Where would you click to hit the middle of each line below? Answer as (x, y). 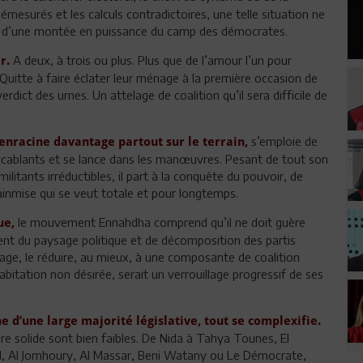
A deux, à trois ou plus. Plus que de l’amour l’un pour (152, 60)
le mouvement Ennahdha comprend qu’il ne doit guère (162, 222)
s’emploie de (283, 141)
